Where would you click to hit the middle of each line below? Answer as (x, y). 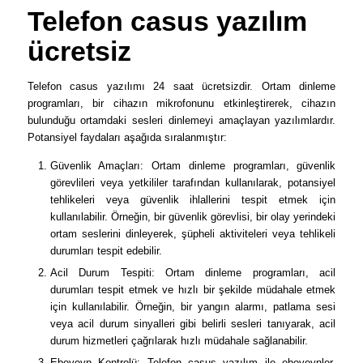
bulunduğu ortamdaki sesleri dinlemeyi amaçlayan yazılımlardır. (181, 121)
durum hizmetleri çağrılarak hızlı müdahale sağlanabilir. (179, 341)
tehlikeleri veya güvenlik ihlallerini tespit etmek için (193, 200)
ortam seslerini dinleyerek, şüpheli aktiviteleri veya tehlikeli (193, 234)
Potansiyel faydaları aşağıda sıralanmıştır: (127, 138)
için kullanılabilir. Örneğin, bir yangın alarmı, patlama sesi (193, 307)
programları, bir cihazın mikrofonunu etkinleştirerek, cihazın (181, 104)
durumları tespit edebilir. (106, 251)
